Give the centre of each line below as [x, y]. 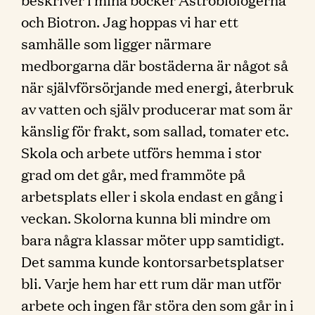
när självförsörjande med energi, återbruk [157, 86]
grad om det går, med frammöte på [133, 174]
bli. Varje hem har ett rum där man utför [151, 283]
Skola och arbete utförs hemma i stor [141, 152]
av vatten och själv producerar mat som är [157, 108]
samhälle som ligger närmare [116, 43]
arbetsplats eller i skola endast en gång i [152, 195]
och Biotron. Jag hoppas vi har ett [130, 21]
